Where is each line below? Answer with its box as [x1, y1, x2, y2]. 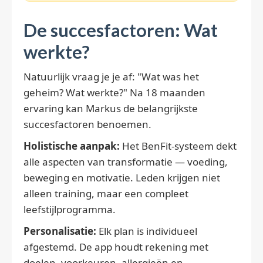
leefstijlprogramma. [23, 203, 116, 217]
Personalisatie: [23, 224, 96, 238]
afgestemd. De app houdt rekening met [23, 240, 208, 254]
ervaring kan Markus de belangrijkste [23, 102, 198, 116]
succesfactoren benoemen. [23, 117, 151, 131]
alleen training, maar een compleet [23, 187, 188, 201]
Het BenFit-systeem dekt [120, 139, 237, 153]
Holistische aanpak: [23, 139, 120, 153]
